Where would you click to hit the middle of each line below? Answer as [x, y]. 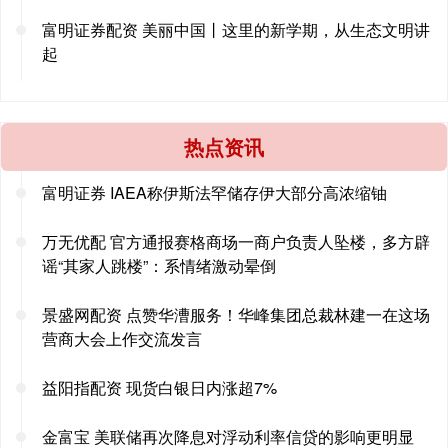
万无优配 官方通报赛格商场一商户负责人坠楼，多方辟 [236, 241]
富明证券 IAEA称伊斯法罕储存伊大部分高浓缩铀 [214, 192]
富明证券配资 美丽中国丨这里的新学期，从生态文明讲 [236, 29]
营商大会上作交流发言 [122, 338]
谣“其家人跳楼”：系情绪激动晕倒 [159, 265]
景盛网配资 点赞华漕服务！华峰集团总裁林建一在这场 [236, 314]
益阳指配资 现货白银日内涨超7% [159, 387]
